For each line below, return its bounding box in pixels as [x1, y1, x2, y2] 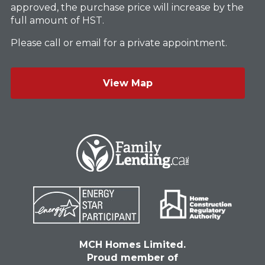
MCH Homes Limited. [79, 238, 186, 250]
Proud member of [87, 251, 178, 263]
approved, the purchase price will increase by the [10, 1, 244, 13]
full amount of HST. [10, 14, 104, 26]
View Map [102, 77, 153, 89]
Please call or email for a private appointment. [10, 37, 227, 49]
